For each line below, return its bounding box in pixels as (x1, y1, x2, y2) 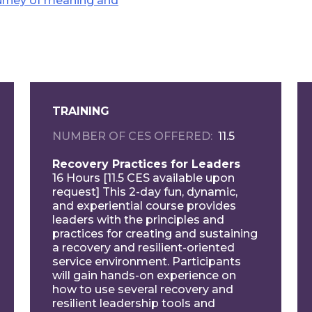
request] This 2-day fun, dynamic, (52, 185, 238, 198)
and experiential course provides (52, 198, 237, 212)
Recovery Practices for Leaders (52, 157, 241, 171)
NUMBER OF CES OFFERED (52, 129, 211, 143)
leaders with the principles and (52, 212, 225, 226)
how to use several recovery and (52, 282, 234, 296)
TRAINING (52, 104, 110, 118)
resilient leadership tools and (52, 296, 216, 310)
